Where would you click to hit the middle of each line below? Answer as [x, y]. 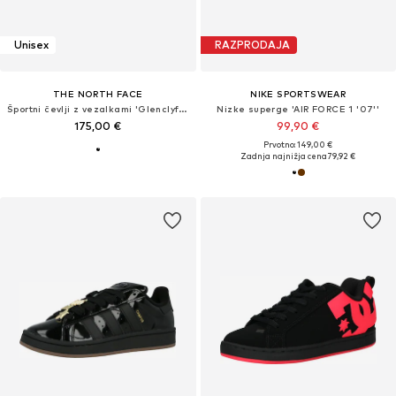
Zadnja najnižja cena [284, 156]
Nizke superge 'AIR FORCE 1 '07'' [298, 108]
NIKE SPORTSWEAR [298, 93]
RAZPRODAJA [252, 45]
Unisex [31, 45]
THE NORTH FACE [98, 93]
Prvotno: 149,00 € [298, 144]
